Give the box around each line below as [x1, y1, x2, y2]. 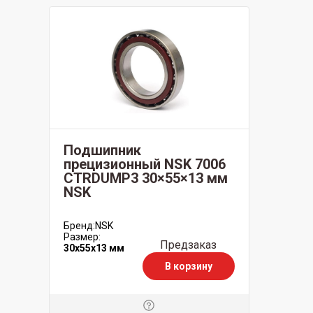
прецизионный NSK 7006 [63, 156, 226, 173]
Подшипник [63, 142, 141, 159]
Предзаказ [160, 238, 217, 252]
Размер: [63, 231, 101, 242]
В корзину [164, 260, 212, 272]
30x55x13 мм [63, 242, 124, 254]
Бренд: [63, 220, 95, 231]
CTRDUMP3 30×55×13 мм [63, 170, 228, 187]
